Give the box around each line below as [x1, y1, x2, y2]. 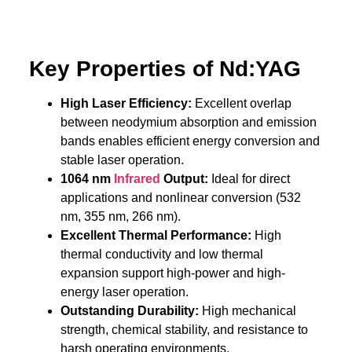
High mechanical [201, 303, 296, 317]
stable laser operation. [60, 152, 184, 167]
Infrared [113, 171, 160, 185]
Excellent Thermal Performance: [60, 228, 255, 242]
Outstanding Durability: [60, 303, 202, 317]
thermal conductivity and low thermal [60, 247, 263, 261]
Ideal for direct [211, 171, 290, 185]
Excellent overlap [194, 96, 291, 110]
